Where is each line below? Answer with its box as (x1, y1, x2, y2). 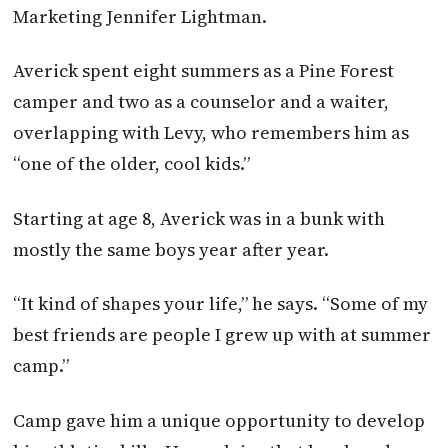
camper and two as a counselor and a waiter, (13, 89, 390, 115)
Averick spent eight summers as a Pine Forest (13, 58, 395, 84)
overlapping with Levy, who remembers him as (13, 120, 410, 146)
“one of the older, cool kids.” (13, 151, 251, 177)
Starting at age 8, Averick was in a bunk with (13, 205, 386, 231)
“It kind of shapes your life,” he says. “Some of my (13, 291, 429, 317)
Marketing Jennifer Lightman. (13, 3, 268, 29)
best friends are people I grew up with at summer (13, 322, 432, 348)
